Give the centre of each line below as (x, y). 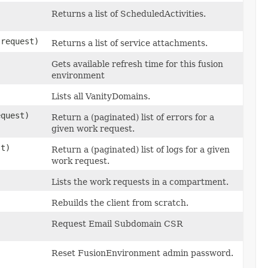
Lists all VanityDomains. (101, 96)
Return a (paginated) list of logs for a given (141, 149)
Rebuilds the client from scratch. (120, 202)
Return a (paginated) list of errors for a (133, 117)
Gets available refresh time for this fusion (137, 64)
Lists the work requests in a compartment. (140, 182)
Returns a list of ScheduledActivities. (129, 13)
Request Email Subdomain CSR (117, 223)
